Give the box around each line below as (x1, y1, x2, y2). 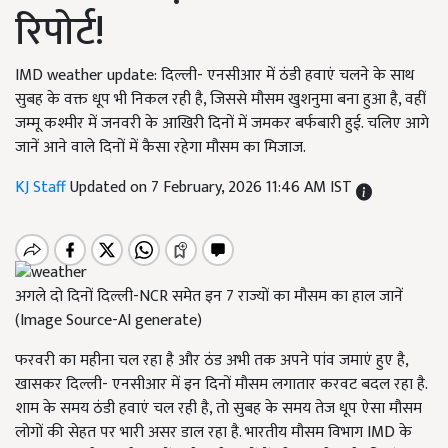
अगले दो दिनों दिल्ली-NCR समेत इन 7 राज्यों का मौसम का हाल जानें (15, 283, 403, 311)
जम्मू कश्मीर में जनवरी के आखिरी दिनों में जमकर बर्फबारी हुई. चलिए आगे (15, 110, 429, 137)
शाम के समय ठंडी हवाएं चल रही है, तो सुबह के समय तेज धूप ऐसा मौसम (15, 395, 422, 423)
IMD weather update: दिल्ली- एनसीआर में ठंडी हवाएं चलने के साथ (15, 62, 414, 89)
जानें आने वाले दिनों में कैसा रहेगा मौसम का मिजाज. (15, 134, 306, 161)
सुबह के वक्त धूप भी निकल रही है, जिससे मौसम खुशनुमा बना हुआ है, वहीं (15, 86, 426, 113)
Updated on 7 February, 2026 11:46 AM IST (70, 174, 356, 201)
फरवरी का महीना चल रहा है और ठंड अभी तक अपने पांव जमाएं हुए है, (15, 347, 408, 375)
